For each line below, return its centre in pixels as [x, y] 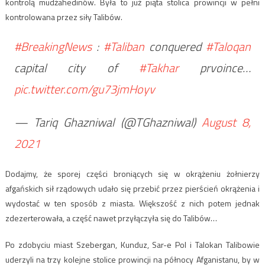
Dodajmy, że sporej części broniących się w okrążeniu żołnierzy [132, 173]
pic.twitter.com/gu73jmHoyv [84, 89]
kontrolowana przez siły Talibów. [64, 17]
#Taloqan [229, 46]
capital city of [76, 67]
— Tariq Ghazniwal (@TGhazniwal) [108, 122]
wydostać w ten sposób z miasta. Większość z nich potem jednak [132, 203]
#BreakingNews [53, 46]
